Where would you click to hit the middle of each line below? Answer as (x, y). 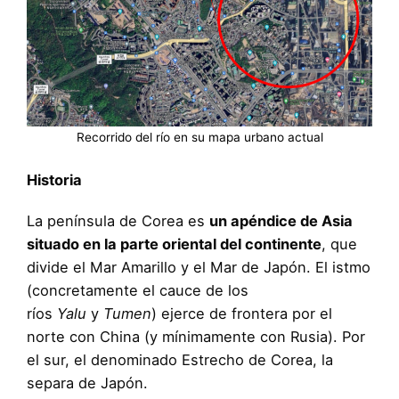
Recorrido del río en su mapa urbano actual (199, 137)
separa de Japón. (90, 383)
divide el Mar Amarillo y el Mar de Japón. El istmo (199, 267)
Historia (54, 179)
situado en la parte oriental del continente (174, 244)
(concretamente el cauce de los (138, 290)
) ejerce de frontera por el (242, 313)
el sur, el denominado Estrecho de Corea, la (180, 359)
